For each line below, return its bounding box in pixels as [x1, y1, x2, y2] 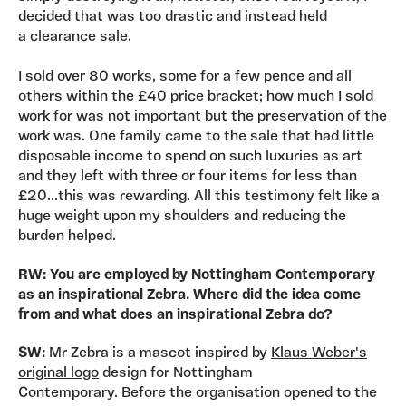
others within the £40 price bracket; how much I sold [18, 89, 373, 104]
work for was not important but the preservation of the [18, 109, 387, 124]
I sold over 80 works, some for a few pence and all [18, 69, 352, 84]
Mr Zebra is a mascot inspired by [45, 346, 271, 362]
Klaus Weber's [271, 346, 367, 362]
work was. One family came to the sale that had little [18, 129, 374, 144]
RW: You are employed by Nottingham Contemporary [18, 267, 375, 283]
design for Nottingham [99, 366, 253, 382]
